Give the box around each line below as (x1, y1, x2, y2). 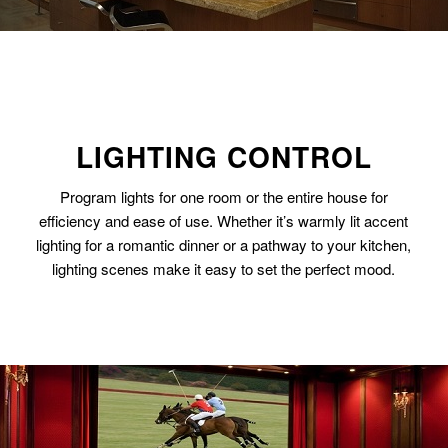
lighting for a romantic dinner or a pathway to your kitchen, (36, 233, 412, 255)
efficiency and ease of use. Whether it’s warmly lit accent (39, 209, 409, 231)
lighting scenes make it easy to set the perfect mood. (52, 257, 396, 279)
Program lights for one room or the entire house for (59, 185, 388, 207)
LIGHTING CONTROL (75, 136, 372, 178)
